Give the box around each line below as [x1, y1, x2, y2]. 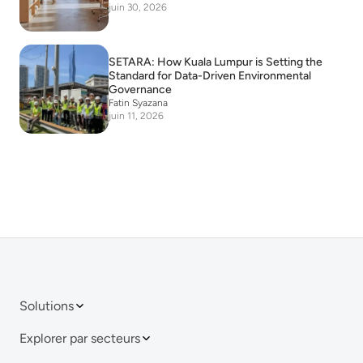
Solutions [19, 297, 74, 314]
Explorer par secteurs [19, 330, 140, 346]
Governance [109, 83, 172, 97]
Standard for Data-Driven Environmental [109, 69, 311, 83]
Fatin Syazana [109, 97, 168, 109]
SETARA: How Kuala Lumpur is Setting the [109, 55, 322, 70]
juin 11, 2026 [109, 110, 164, 122]
